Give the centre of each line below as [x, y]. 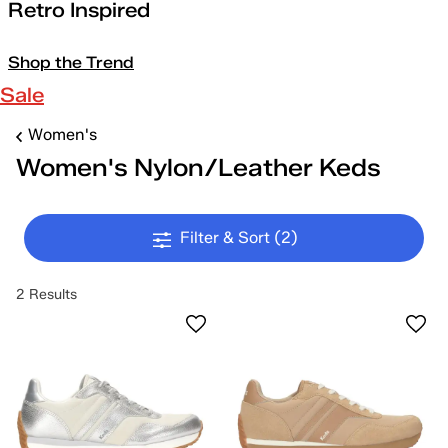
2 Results [46, 294]
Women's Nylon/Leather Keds [198, 167]
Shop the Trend [71, 62]
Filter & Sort [227, 237]
